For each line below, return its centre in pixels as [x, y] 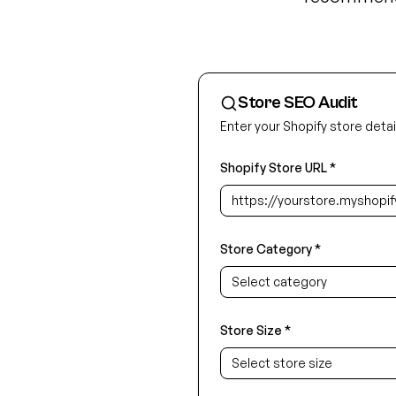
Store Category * [270, 249]
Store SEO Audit [298, 103]
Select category [279, 282]
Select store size [282, 363]
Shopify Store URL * [278, 168]
